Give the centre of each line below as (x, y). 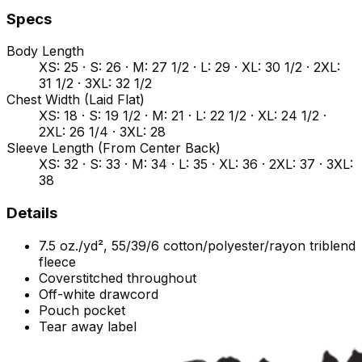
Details (32, 213)
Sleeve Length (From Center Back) (114, 148)
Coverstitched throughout (118, 278)
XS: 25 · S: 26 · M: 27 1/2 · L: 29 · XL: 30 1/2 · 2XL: (189, 67)
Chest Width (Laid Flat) (76, 100)
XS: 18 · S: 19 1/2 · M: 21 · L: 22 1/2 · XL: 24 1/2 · (183, 116)
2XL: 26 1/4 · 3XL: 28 (102, 132)
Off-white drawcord (99, 294)
